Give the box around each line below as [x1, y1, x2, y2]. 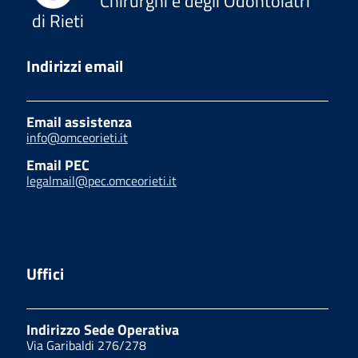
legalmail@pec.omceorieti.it [26, 171, 177, 191]
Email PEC [26, 154, 89, 177]
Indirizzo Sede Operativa [26, 319, 179, 341]
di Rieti [32, 7, 84, 35]
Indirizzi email [26, 54, 124, 79]
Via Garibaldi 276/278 [26, 336, 146, 356]
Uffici [26, 261, 64, 287]
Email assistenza [26, 111, 132, 133]
